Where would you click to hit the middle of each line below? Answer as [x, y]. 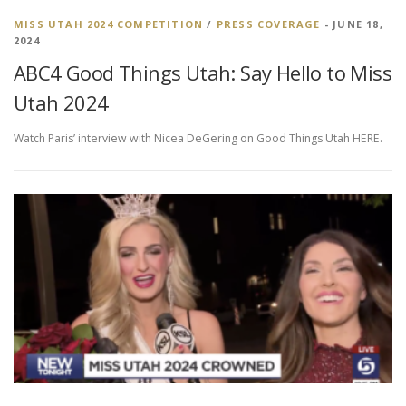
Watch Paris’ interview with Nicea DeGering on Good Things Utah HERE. [198, 139]
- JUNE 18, [352, 24]
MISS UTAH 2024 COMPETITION [109, 24]
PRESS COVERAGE [268, 24]
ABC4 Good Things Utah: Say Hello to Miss [203, 73]
